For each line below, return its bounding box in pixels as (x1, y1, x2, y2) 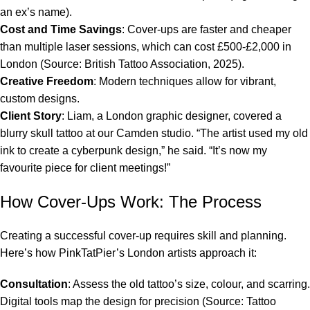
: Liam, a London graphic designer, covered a (62, 110, 282, 122)
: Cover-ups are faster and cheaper (122, 24, 291, 36)
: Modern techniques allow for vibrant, (93, 75, 276, 88)
